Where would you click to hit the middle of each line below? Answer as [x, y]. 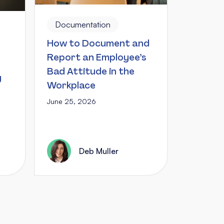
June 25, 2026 [71, 101]
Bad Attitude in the [91, 71]
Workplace [71, 85]
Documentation [83, 24]
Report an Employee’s [97, 57]
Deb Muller [99, 151]
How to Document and [98, 43]
